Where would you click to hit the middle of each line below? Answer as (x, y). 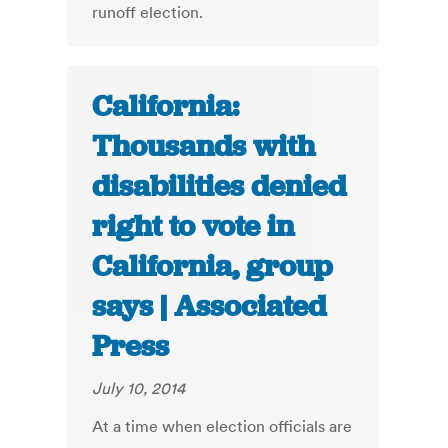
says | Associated (209, 306)
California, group (212, 266)
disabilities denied (219, 186)
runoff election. (148, 12)
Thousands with (204, 146)
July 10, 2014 (139, 388)
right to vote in (193, 226)
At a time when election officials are (222, 426)
